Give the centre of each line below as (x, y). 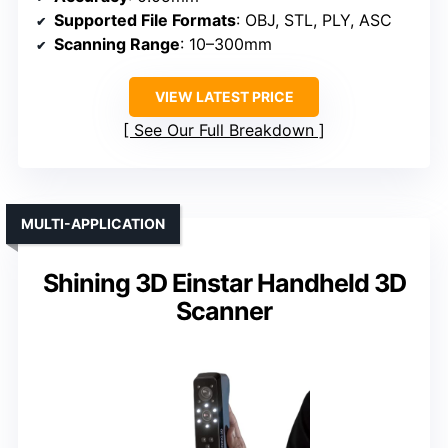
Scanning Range (117, 44)
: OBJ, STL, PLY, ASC (314, 20)
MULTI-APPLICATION (93, 224)
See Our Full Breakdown (224, 130)
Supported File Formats (145, 20)
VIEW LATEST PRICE (224, 97)
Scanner (224, 311)
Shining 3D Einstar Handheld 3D (224, 283)
